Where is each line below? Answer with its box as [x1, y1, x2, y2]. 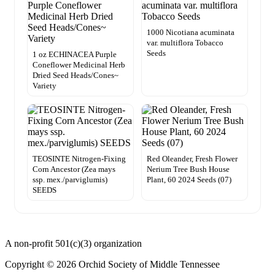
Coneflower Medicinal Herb [33, 60, 125, 69]
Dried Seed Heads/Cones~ [33, 70, 118, 80]
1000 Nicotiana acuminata [147, 27, 234, 37]
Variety [33, 80, 56, 90]
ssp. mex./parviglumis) [33, 174, 107, 184]
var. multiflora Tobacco [147, 37, 223, 47]
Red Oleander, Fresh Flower [147, 153, 238, 163]
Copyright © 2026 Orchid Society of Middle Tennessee [5, 258, 220, 269]
